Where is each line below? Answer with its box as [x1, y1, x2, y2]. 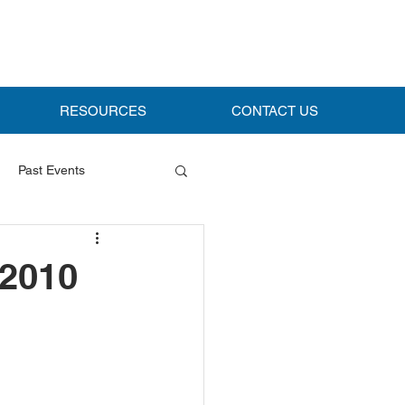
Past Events [18, 162, 85, 177]
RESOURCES [60, 103, 146, 118]
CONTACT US [231, 103, 318, 118]
